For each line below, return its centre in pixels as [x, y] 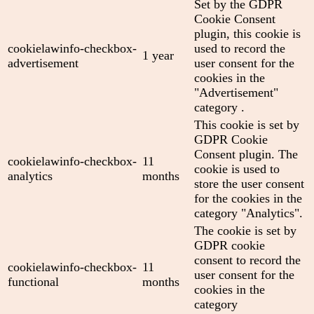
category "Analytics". [248, 213]
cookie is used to [237, 169]
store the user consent [249, 183]
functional [33, 281]
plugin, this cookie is [247, 33]
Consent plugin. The [246, 154]
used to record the [240, 48]
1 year [158, 55]
